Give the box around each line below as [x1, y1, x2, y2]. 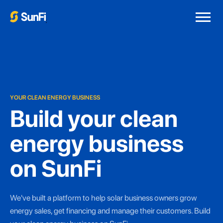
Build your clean [10, 105, 178, 132]
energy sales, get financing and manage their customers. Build [10, 206, 211, 216]
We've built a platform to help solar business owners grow [10, 193, 197, 203]
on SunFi [10, 154, 102, 182]
